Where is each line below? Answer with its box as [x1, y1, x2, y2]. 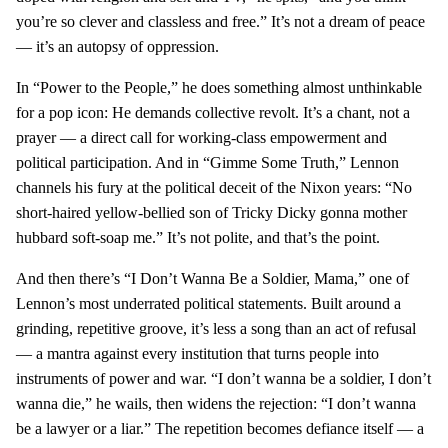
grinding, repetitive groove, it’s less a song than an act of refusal [16, 320, 416, 337]
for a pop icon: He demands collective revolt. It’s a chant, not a [16, 104, 410, 121]
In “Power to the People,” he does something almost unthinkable [16, 79, 422, 96]
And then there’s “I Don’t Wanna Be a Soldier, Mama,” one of [16, 270, 409, 287]
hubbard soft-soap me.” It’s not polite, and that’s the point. [16, 229, 380, 246]
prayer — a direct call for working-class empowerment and [16, 129, 387, 146]
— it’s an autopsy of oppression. [16, 38, 219, 55]
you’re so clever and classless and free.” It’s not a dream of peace [16, 13, 425, 30]
